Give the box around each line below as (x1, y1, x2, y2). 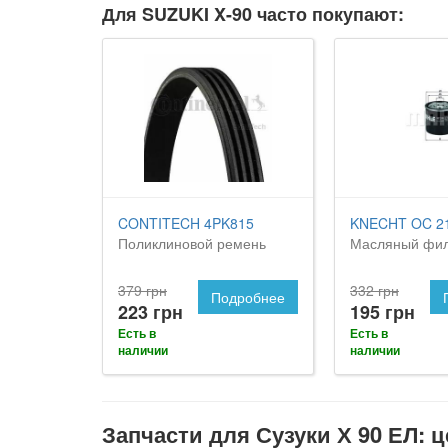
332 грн (350, 279, 399, 300)
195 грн (350, 298, 415, 325)
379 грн (118, 279, 167, 300)
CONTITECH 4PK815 (118, 212, 254, 233)
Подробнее (211, 286, 285, 307)
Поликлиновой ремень (118, 232, 266, 253)
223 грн (118, 298, 183, 325)
